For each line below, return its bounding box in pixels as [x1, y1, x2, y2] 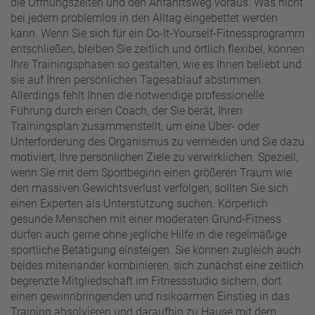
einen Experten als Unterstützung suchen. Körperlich [11, 197, 268, 211]
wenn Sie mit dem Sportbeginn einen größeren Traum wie [11, 166, 292, 180]
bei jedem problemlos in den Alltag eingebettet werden [11, 11, 278, 25]
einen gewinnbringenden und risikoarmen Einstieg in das [11, 290, 290, 304]
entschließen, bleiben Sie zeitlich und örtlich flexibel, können [11, 42, 304, 56]
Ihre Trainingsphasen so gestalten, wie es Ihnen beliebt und [11, 58, 302, 72]
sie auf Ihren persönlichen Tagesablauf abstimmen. [11, 73, 264, 87]
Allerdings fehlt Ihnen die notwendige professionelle [11, 89, 264, 103]
